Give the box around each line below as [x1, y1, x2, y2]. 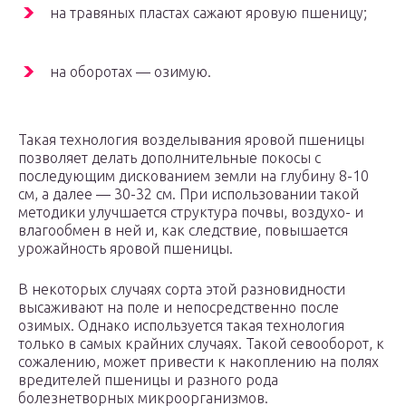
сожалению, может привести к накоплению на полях [18, 353, 379, 371]
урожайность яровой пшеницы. [18, 240, 233, 257]
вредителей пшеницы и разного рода [18, 372, 278, 389]
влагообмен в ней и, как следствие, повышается [18, 222, 348, 239]
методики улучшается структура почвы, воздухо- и [18, 204, 363, 221]
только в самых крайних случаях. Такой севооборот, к [18, 335, 384, 353]
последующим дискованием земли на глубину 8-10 [18, 168, 369, 185]
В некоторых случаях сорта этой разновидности [18, 281, 345, 298]
